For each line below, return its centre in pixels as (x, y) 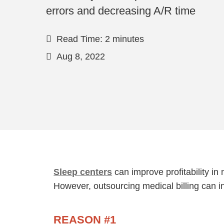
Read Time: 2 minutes (100, 39)
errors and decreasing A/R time (121, 11)
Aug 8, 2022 (81, 57)
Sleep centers (83, 172)
